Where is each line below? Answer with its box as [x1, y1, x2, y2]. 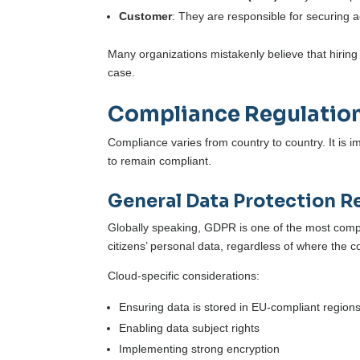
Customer [119, 10, 173, 23]
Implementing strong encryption [119, 342, 280, 356]
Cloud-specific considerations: [108, 269, 260, 283]
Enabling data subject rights [119, 321, 264, 335]
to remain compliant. [108, 154, 212, 168]
